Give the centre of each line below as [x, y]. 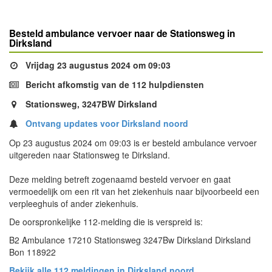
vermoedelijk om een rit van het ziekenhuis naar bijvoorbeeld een [134, 191]
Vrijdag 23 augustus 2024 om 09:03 [97, 65]
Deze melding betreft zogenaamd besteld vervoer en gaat [120, 179]
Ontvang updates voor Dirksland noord [107, 123]
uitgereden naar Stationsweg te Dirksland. [90, 155]
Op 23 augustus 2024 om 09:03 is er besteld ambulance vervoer [133, 143]
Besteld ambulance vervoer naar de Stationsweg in [122, 33]
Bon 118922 [32, 252]
